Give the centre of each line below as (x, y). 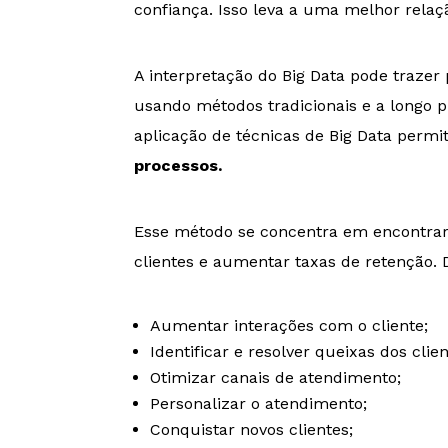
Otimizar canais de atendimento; (276, 377)
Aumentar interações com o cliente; (289, 325)
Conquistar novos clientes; (252, 429)
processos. (178, 165)
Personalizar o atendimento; (259, 403)
